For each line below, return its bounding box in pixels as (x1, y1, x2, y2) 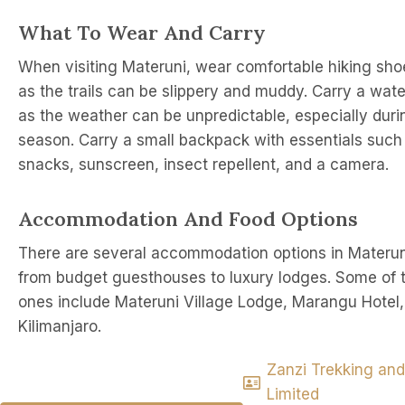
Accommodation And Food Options (18, 205, 358, 231)
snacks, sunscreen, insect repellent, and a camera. (18, 155, 389, 174)
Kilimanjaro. (18, 316, 101, 335)
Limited (267, 385, 320, 403)
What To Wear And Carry (18, 19, 266, 45)
